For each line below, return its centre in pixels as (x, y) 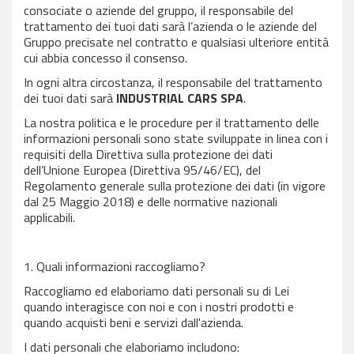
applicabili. (49, 217)
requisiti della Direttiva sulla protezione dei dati (148, 154)
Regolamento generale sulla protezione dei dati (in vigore (175, 186)
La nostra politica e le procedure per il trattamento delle (171, 122)
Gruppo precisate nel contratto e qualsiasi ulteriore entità (176, 42)
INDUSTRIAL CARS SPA (180, 98)
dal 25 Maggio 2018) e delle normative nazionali (151, 201)
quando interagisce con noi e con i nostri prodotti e (159, 307)
